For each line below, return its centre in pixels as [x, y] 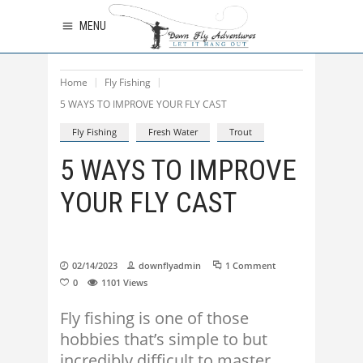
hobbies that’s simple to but [164, 340]
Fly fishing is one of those [154, 318]
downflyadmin [170, 265]
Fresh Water [173, 132]
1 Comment [250, 265]
